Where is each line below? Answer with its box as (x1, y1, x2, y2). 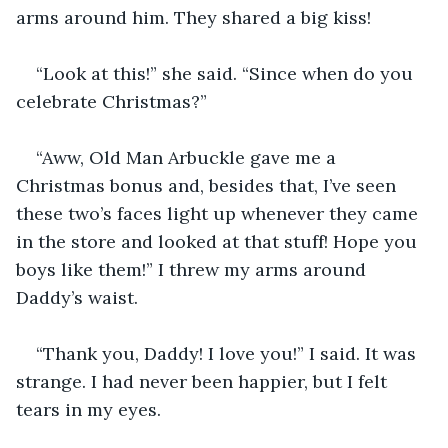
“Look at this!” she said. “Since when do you (36, 61, 418, 85)
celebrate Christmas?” (16, 89, 207, 113)
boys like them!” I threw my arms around (16, 257, 371, 281)
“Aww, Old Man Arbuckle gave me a (36, 145, 341, 169)
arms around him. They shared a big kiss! (16, 5, 371, 29)
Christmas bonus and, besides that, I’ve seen (16, 173, 401, 197)
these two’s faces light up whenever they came (16, 201, 423, 225)
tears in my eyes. (16, 397, 161, 421)
